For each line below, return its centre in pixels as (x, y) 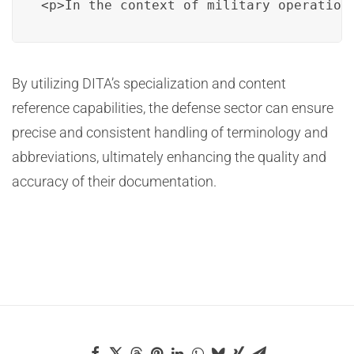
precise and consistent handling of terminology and (170, 132)
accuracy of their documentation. (114, 181)
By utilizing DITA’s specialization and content (149, 83)
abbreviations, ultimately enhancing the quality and (169, 157)
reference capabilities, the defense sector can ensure (173, 108)
